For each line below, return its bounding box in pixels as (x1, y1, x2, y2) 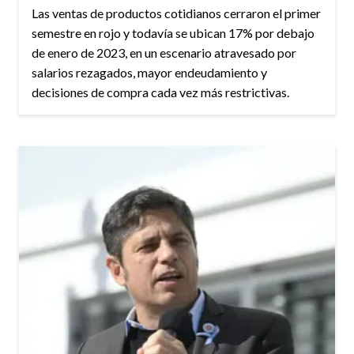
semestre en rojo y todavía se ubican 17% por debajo (32, 25, 314, 41)
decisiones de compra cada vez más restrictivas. (32, 85, 289, 100)
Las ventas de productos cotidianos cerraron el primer (32, 6, 321, 21)
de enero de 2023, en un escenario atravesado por (32, 45, 296, 61)
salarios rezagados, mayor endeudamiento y (32, 65, 267, 81)
